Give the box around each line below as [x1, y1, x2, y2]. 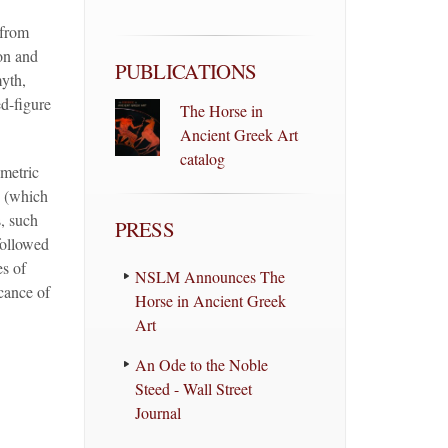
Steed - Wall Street [134, 378, 252, 399]
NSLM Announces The [134, 266, 285, 287]
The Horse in [179, 100, 263, 121]
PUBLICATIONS [114, 57, 257, 85]
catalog [179, 148, 225, 169]
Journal [134, 402, 181, 423]
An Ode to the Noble [134, 354, 268, 375]
